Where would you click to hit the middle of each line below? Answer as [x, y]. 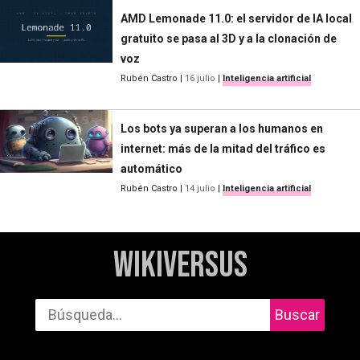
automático [151, 168]
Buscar [297, 314]
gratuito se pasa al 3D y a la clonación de [229, 38]
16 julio [200, 78]
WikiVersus [180, 265]
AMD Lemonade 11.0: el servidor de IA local [236, 18]
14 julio [200, 188]
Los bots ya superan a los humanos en [222, 128]
